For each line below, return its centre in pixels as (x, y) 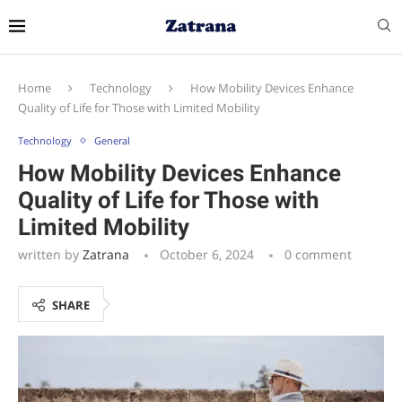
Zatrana (106, 254)
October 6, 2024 (207, 254)
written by (50, 254)
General (112, 140)
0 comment (318, 254)
